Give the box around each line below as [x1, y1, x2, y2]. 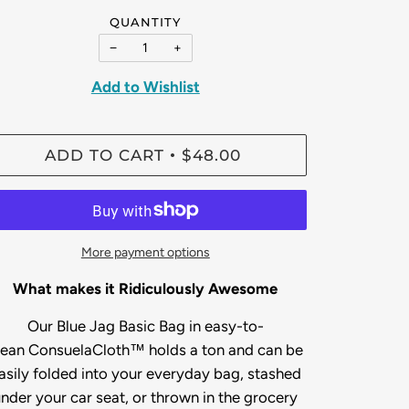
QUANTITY [110, 15, 182, 30]
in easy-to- [184, 317, 264, 336]
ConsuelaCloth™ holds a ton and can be [27, 341, 303, 360]
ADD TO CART [44, 145, 164, 165]
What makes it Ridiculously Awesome [13, 279, 278, 299]
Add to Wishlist [90, 78, 200, 97]
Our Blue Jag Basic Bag [26, 317, 185, 336]
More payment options [80, 245, 210, 261]
